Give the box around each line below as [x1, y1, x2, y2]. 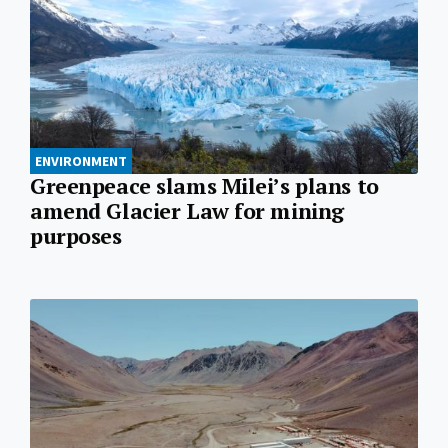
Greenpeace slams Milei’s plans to [30, 171, 379, 200]
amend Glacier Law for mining [30, 196, 344, 225]
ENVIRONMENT [35, 151, 127, 170]
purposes [30, 221, 122, 250]
